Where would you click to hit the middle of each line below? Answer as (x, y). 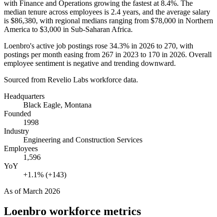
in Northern (194, 20)
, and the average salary (174, 12)
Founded (17, 113)
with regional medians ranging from (94, 20)
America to (22, 29)
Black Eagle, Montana (57, 105)
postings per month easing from (53, 54)
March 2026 (41, 191)
